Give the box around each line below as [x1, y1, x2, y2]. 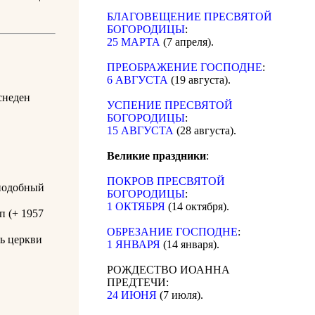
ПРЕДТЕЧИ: [107, 276, 169, 289]
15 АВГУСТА [107, 124, 174, 137]
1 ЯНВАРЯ [107, 238, 160, 251]
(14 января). [160, 238, 219, 251]
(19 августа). [168, 74, 231, 86]
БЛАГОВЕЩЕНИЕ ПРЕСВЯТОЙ [107, 11, 272, 23]
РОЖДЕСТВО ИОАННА [107, 264, 230, 276]
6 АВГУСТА [107, 74, 168, 86]
